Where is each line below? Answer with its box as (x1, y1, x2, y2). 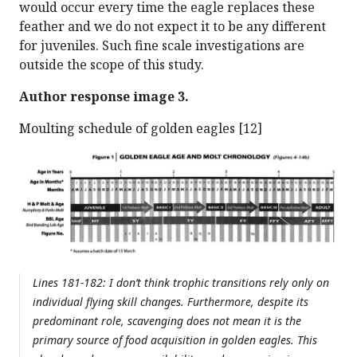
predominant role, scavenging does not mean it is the (33, 313, 301, 329)
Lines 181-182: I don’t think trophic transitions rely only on (33, 275, 329, 291)
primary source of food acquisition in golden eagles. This (33, 332, 317, 348)
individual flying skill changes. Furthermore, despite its (33, 294, 308, 310)
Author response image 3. (19, 87, 189, 105)
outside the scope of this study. (19, 55, 204, 73)
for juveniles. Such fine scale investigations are (19, 36, 304, 54)
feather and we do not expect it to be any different (19, 17, 326, 35)
